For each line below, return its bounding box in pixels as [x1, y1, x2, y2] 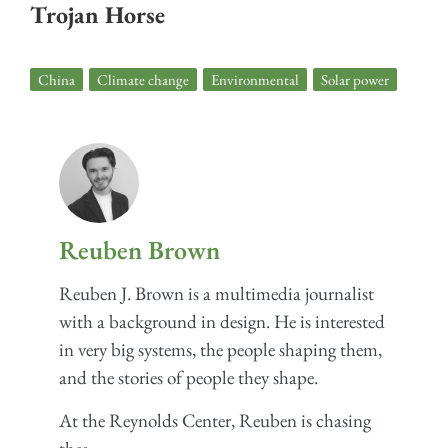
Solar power [321, 69, 389, 89]
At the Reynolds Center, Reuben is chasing [58, 407, 371, 433]
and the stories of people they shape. [58, 365, 318, 391]
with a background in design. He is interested [58, 309, 385, 335]
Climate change [97, 69, 189, 89]
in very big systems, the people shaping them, [58, 337, 382, 363]
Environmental [211, 69, 299, 89]
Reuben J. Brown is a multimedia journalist [58, 281, 374, 307]
